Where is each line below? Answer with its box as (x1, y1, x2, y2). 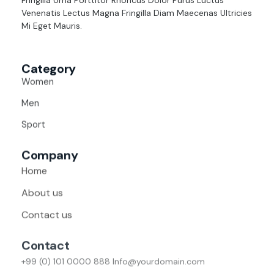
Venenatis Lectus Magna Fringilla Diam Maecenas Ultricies (21, 7, 252, 18)
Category (21, 60, 76, 76)
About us (21, 185, 63, 198)
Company (21, 146, 78, 163)
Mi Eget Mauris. (21, 20, 82, 31)
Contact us (21, 207, 72, 220)
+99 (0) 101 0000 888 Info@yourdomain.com (21, 252, 205, 264)
